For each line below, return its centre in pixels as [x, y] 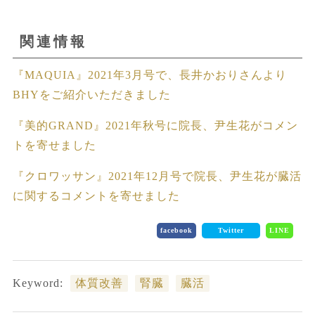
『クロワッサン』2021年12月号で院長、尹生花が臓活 [157, 176]
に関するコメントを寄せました [96, 196]
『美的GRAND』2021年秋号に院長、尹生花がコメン [155, 126]
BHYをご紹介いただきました [91, 95]
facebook [176, 231]
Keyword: [38, 283]
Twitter [231, 231]
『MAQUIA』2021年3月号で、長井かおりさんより [149, 75]
